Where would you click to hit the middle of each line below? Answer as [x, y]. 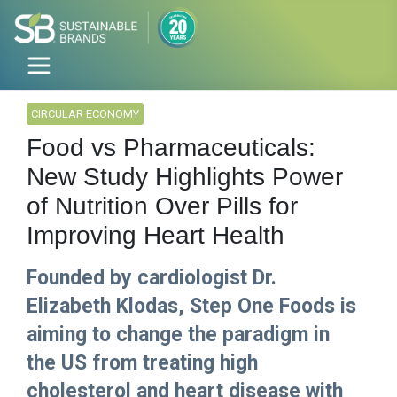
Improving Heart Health [156, 236]
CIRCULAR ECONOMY [85, 114]
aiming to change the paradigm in [178, 335]
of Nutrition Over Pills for [162, 206]
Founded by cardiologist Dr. [152, 278]
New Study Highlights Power [185, 177]
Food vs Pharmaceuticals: [171, 148]
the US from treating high [142, 363]
